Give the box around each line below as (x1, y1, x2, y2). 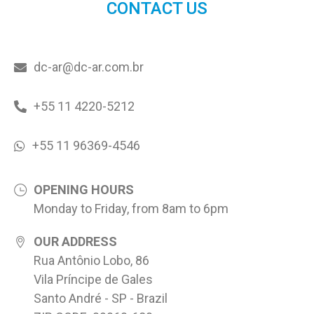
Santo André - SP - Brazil (34, 290, 168, 306)
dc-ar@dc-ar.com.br (34, 59, 144, 74)
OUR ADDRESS (34, 233, 117, 249)
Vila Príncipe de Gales (34, 271, 153, 287)
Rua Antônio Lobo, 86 (34, 252, 149, 268)
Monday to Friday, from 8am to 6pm (34, 200, 228, 216)
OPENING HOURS (34, 182, 134, 197)
